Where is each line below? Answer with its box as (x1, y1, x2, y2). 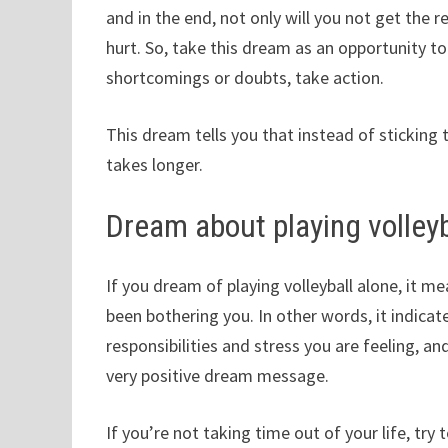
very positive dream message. (106, 364, 330, 388)
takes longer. (106, 152, 204, 176)
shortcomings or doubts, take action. (106, 65, 385, 89)
